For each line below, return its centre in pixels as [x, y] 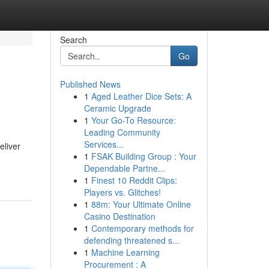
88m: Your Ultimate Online [141, 204]
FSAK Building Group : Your [144, 156]
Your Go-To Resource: [133, 120]
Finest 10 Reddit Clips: [134, 180]
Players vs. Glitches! [122, 192]
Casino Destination [119, 216]
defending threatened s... [131, 240]
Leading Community [122, 132]
